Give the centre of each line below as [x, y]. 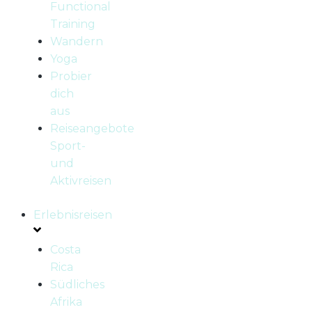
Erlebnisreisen [73, 215]
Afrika [66, 302]
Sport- [68, 146]
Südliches [77, 285]
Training [73, 24]
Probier [71, 77]
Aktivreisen [81, 181]
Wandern [77, 42]
